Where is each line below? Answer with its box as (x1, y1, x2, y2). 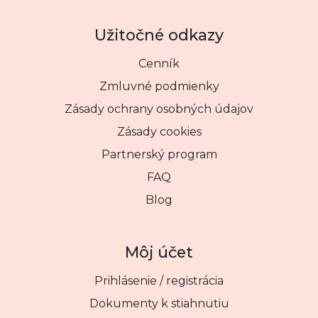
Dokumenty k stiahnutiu (89, 297, 229, 311)
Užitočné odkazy (94, 26, 224, 45)
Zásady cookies (116, 125, 202, 139)
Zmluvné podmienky (99, 79, 219, 94)
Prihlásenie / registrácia (94, 274, 224, 288)
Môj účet (125, 243, 193, 262)
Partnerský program (101, 148, 217, 162)
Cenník (138, 57, 180, 71)
